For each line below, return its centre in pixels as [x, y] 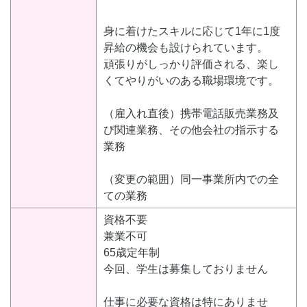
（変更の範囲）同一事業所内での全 [191, 180]
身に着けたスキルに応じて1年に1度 [192, 32]
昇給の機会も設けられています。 [186, 48]
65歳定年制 [132, 253]
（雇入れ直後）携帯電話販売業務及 [191, 114]
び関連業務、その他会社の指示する [191, 130]
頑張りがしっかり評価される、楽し [191, 64]
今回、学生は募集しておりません [186, 269]
